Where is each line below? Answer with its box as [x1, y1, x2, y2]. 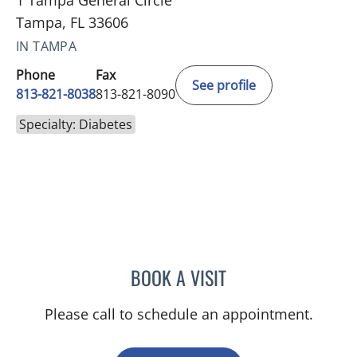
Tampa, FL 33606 [16, 12, 128, 32]
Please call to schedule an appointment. [44, 304, 313, 324]
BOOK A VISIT [131, 262, 226, 292]
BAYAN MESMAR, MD [226, 264, 332, 285]
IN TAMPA [16, 37, 77, 55]
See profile [192, 76, 256, 94]
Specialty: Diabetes [19, 115, 132, 133]
